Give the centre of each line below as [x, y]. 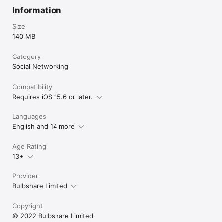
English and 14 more [44, 126]
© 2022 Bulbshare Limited [53, 215]
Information [37, 10]
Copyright [28, 205]
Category [27, 56]
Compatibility [32, 86]
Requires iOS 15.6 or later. [53, 96]
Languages [29, 116]
